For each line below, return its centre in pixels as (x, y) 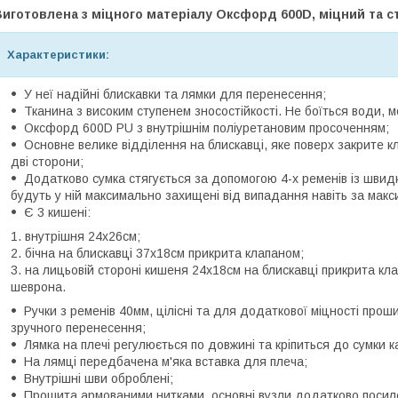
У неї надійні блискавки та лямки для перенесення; (175, 94)
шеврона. (38, 287)
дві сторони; (47, 162)
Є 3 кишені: (57, 212)
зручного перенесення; (78, 328)
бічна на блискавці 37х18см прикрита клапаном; (164, 253)
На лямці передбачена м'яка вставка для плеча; (166, 362)
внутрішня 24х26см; (83, 236)
